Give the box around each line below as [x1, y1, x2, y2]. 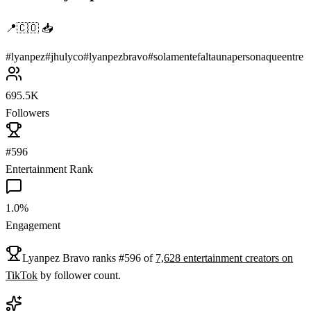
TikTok [6, 269, 37, 281]
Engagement [6, 219, 60, 231]
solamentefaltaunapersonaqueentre [153, 50, 303, 62]
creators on [242, 251, 293, 264]
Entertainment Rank [6, 162, 93, 175]
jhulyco [51, 50, 83, 62]
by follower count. [40, 269, 121, 281]
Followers [6, 106, 49, 119]
